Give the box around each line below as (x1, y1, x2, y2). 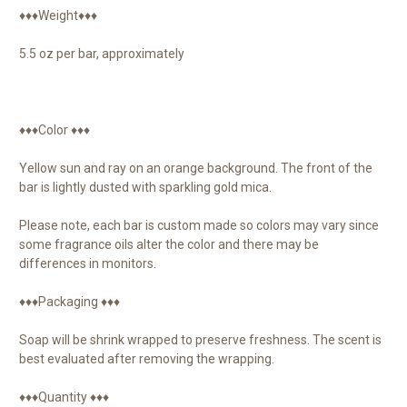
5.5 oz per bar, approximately (19, 45, 184, 61)
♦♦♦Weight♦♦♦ (19, 7, 100, 23)
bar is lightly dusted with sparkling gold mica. (19, 179, 272, 194)
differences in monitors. (19, 255, 156, 271)
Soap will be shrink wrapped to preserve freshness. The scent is (19, 332, 382, 347)
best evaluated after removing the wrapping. (19, 351, 274, 366)
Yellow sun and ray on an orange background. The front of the (19, 160, 372, 175)
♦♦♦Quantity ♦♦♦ (19, 389, 109, 404)
